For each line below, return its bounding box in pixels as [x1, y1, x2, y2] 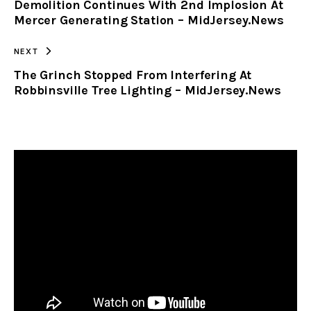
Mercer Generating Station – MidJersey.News [14, 12, 284, 28]
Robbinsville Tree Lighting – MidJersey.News [14, 82, 281, 98]
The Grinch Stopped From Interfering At [14, 67, 252, 83]
